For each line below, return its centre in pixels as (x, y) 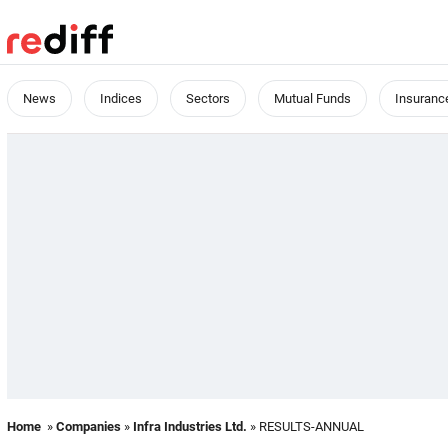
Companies (88, 426)
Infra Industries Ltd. (190, 426)
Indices (121, 98)
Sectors (208, 98)
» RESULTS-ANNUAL (305, 426)
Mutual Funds (312, 98)
